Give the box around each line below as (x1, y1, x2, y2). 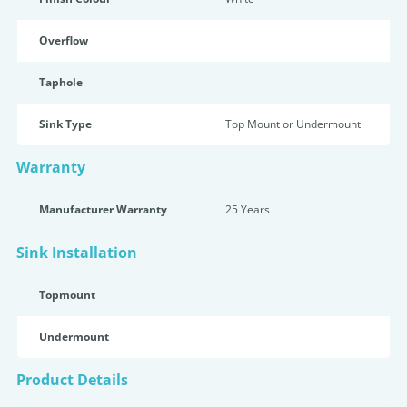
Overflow (39, 33, 88, 48)
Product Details (16, 370, 128, 390)
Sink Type (39, 116, 92, 132)
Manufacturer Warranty (39, 202, 167, 217)
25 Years (225, 202, 270, 217)
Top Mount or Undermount (225, 116, 361, 132)
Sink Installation (16, 243, 137, 263)
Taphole (39, 74, 83, 90)
